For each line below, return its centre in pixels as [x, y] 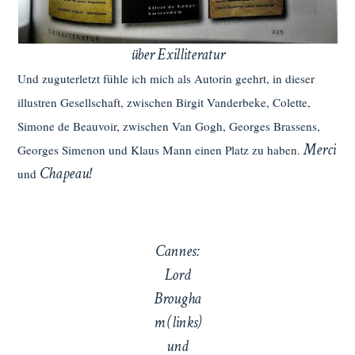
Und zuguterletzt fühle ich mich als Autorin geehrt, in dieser [166, 79]
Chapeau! [66, 174]
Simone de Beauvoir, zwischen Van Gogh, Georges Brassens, [169, 126]
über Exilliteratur [177, 55]
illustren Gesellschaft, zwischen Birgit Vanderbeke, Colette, [164, 103]
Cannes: [177, 252]
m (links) [177, 323]
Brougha [177, 299]
